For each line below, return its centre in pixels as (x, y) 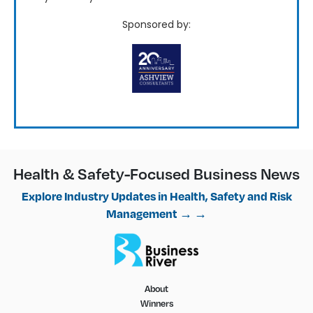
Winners (156, 304)
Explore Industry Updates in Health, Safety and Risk (156, 196)
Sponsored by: (156, 25)
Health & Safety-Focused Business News (156, 174)
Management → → (156, 214)
